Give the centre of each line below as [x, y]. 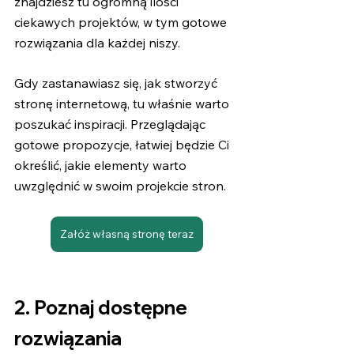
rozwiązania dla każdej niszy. [99, 43]
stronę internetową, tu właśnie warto [123, 104]
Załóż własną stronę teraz [126, 234]
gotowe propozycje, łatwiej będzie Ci [123, 145]
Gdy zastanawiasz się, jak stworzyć [117, 83]
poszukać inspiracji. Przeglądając [111, 124]
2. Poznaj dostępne [103, 307]
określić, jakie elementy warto [102, 166]
